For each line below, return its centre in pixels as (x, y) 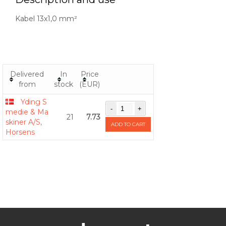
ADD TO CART (128, 125)
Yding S (34, 102)
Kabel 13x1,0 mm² (46, 19)
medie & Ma (27, 112)
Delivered (27, 74)
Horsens (20, 132)
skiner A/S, (24, 122)
